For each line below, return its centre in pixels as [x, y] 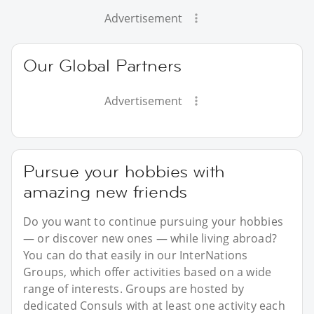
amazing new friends [105, 191]
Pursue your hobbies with [124, 171]
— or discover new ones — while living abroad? [150, 238]
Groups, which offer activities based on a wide [148, 272]
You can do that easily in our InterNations [136, 255]
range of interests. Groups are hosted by [134, 288]
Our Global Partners [103, 65]
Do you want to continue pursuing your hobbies [153, 221]
